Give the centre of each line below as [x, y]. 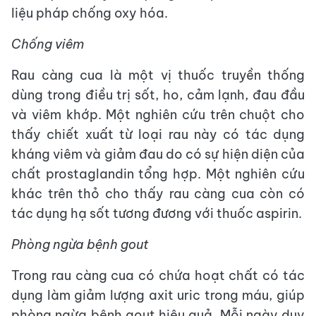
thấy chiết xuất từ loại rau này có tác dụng [158, 135]
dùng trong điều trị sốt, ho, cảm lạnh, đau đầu [158, 95]
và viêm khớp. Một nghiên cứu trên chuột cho [158, 115]
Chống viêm [48, 44]
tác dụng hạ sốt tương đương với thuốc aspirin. [157, 214]
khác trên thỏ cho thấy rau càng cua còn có [158, 194]
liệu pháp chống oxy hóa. [90, 13]
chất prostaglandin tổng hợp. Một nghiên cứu [158, 174]
